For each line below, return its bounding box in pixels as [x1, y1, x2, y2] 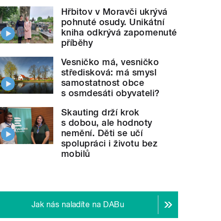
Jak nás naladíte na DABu [31, 199, 125, 209]
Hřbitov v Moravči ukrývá [61, 6, 168, 17]
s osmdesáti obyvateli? [61, 87, 160, 98]
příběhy [61, 37, 93, 48]
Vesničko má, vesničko [61, 56, 159, 67]
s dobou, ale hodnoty [61, 117, 152, 128]
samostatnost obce [61, 77, 145, 88]
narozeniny [45, 41, 91, 52]
